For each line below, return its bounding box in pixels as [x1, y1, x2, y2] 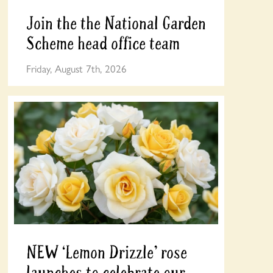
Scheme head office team [26, 32, 180, 55]
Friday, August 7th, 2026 [26, 61, 127, 76]
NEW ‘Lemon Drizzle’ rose [26, 241, 187, 264]
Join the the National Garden [26, 12, 206, 35]
